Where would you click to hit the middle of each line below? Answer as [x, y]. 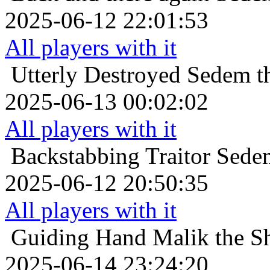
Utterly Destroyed [96, 75]
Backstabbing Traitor [111, 156]
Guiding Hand [79, 237]
